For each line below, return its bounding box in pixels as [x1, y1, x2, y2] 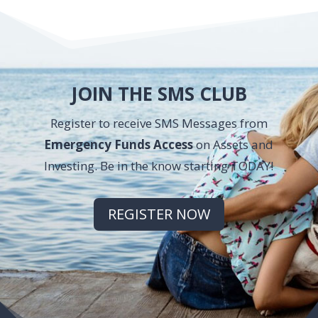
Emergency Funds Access [44, 136, 194, 153]
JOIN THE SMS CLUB [70, 80, 247, 106]
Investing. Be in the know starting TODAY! [44, 157, 274, 174]
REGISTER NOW [107, 204, 210, 224]
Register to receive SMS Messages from [50, 114, 268, 131]
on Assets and [193, 136, 274, 153]
